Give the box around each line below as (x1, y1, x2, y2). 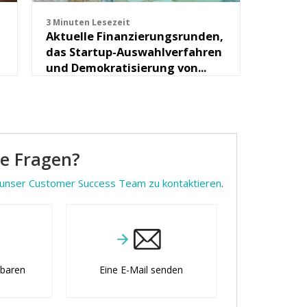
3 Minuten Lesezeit (45, 16, 130, 29)
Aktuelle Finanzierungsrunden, (45, 28, 223, 45)
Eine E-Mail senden (99, 263, 184, 277)
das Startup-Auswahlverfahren (45, 44, 222, 60)
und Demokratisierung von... (45, 60, 206, 76)
